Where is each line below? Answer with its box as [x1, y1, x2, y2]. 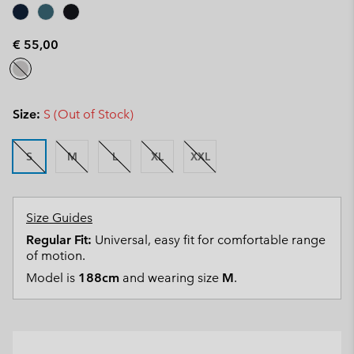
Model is [26, 270, 78, 285]
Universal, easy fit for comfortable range [92, 232, 326, 247]
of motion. [26, 248, 85, 263]
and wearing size [119, 270, 222, 285]
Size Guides [26, 210, 92, 225]
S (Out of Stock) [43, 107, 134, 122]
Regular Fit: [26, 232, 92, 247]
